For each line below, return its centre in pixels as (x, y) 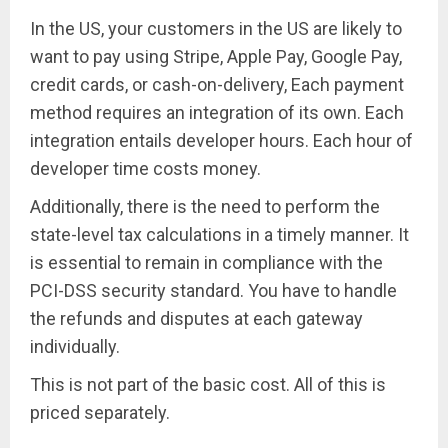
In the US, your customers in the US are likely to (216, 29)
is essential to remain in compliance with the (206, 263)
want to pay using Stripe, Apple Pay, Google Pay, (216, 57)
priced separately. (100, 413)
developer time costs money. (145, 169)
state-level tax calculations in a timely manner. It (219, 235)
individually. (75, 347)
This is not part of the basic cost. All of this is (208, 385)
